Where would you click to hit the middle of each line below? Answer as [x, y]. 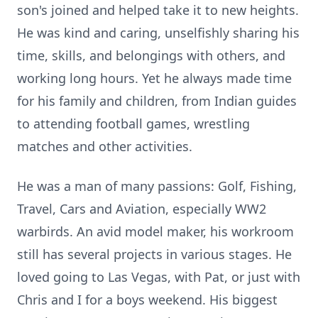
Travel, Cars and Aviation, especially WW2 [142, 209]
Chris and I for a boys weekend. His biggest [147, 300]
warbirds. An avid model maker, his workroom [155, 231]
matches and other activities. [105, 146]
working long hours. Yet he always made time [154, 78]
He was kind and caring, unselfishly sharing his [158, 33]
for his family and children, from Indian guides [157, 101]
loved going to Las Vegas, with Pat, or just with [159, 277]
